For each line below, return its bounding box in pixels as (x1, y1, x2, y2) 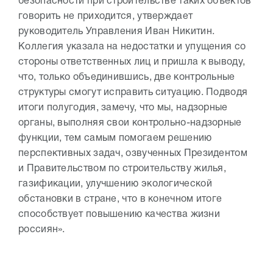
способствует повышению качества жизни (18, 210, 221, 219)
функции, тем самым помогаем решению (18, 134, 212, 143)
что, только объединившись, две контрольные (18, 73, 235, 82)
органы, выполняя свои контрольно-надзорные (18, 119, 242, 127)
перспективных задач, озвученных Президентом (18, 149, 247, 158)
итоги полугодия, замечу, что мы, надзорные (18, 104, 228, 112)
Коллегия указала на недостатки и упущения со (18, 43, 246, 51)
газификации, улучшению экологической (18, 180, 212, 188)
